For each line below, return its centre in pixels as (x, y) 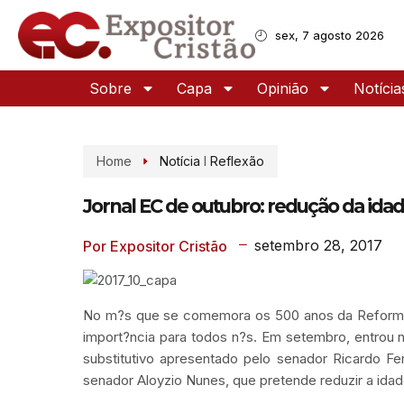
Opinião (283, 89)
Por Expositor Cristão (155, 246)
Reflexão (237, 161)
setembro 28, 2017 (318, 246)
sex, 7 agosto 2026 (329, 36)
